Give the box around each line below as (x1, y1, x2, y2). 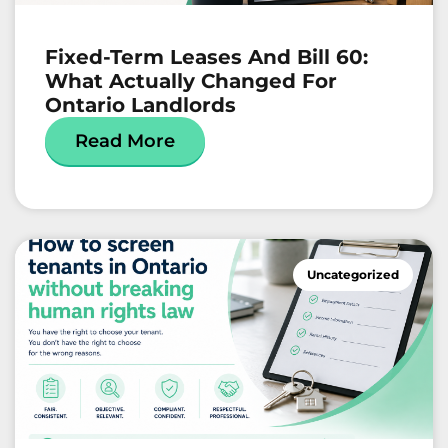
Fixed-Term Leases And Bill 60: (45, 45, 368, 70)
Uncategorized (307, 267, 399, 283)
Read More (75, 130, 175, 153)
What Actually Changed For (45, 69, 337, 94)
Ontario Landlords (45, 93, 236, 118)
